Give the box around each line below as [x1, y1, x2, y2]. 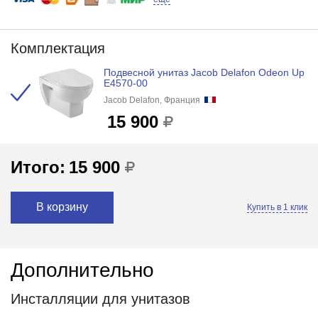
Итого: [10, 158, 65, 177]
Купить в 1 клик [247, 202, 308, 213]
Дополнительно [10, 259, 154, 282]
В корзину [35, 201, 88, 214]
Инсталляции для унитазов [10, 291, 190, 307]
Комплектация [10, 40, 105, 56]
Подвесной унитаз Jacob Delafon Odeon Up [103, 66, 305, 78]
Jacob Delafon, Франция [103, 94, 200, 105]
